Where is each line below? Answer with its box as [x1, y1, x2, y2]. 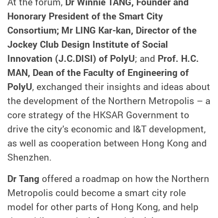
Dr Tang [7, 172, 39, 185]
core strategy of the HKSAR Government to [7, 109, 189, 122]
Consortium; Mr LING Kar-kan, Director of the [7, 24, 197, 37]
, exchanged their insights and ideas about [32, 80, 210, 93]
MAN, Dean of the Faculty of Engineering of [7, 66, 189, 79]
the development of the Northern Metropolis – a [7, 94, 210, 108]
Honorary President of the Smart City [7, 10, 163, 23]
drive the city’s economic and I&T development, [7, 123, 206, 136]
